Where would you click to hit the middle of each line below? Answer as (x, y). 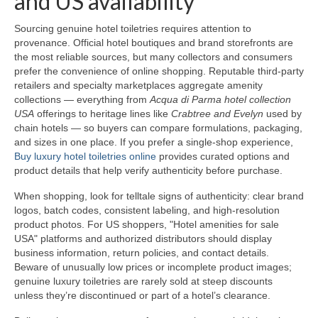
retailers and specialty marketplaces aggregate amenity (138, 86)
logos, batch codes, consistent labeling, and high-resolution (147, 210)
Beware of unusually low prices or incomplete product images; (153, 267)
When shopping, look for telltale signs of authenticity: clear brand (159, 196)
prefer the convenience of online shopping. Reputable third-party (159, 71)
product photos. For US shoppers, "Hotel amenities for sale (147, 225)
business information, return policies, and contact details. (142, 253)
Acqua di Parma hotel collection (220, 100)
